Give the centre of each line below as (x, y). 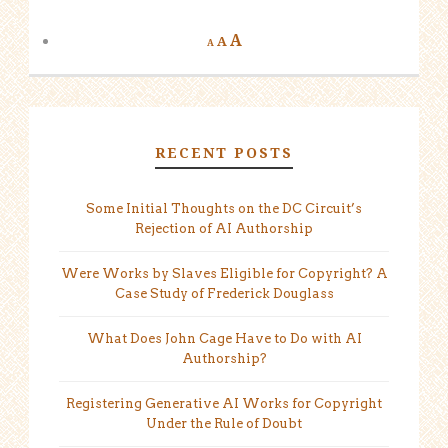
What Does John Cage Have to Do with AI (224, 338)
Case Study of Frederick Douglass (224, 293)
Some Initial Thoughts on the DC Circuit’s (224, 208)
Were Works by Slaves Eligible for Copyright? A (224, 273)
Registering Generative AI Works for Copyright (224, 403)
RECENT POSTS (224, 152)
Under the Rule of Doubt (224, 423)
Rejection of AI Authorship (224, 228)
